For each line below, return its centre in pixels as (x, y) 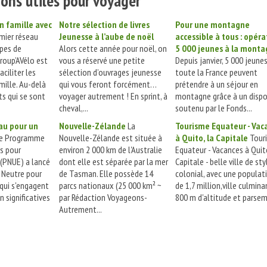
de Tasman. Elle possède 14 (106, 173)
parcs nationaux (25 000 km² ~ (110, 185)
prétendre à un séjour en (217, 84)
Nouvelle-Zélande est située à (111, 138)
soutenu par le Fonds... (214, 108)
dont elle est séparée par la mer (114, 162)
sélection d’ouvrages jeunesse (110, 72)
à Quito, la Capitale (212, 138)
